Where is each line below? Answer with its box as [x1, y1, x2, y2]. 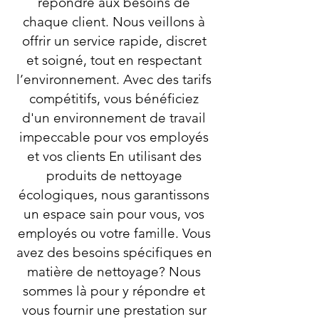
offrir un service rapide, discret [21, 33, 206, 49]
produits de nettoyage [46, 167, 182, 184]
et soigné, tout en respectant [26, 52, 202, 68]
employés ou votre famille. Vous [17, 225, 211, 241]
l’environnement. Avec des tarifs [16, 71, 211, 88]
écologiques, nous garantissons [19, 187, 209, 203]
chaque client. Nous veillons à [23, 14, 205, 30]
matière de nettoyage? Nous [27, 263, 201, 280]
